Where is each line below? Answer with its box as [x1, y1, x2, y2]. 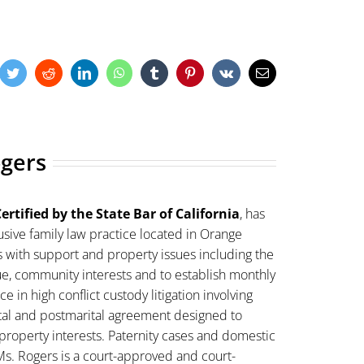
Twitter [18, 66, 55, 80]
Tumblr [159, 66, 197, 80]
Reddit [54, 66, 89, 80]
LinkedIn [89, 66, 137, 80]
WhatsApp [123, 66, 180, 80]
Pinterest [195, 66, 240, 80]
